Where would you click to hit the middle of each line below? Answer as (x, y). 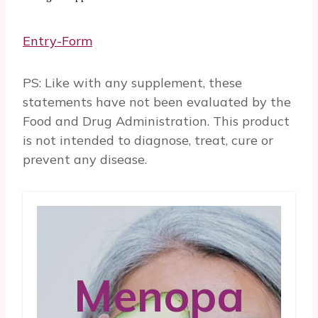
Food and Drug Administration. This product (156, 121)
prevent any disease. (85, 159)
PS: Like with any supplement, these (132, 82)
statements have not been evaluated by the (157, 102)
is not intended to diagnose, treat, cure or (148, 140)
